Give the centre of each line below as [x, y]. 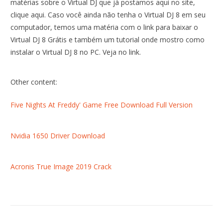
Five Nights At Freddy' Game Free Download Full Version [102, 105]
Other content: [34, 82]
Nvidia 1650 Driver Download [58, 136]
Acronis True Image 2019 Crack [61, 167]
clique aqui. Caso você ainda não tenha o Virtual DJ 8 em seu [108, 15]
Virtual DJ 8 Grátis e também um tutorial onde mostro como [108, 40]
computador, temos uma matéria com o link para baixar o [105, 27]
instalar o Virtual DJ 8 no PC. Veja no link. [76, 52]
